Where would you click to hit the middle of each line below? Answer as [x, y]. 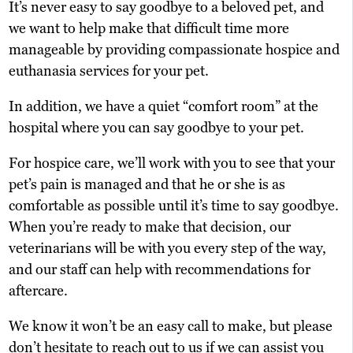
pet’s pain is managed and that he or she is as [147, 184]
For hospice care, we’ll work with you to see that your [172, 162]
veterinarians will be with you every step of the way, [168, 247]
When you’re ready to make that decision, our [150, 226]
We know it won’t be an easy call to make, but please [171, 325]
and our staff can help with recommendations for [160, 269]
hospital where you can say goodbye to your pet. [157, 127]
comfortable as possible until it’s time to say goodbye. [174, 205]
